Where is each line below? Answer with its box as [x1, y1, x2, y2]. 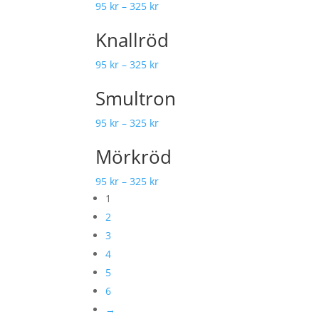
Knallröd [95, 27, 169, 53]
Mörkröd [95, 144, 172, 169]
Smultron [95, 85, 177, 111]
